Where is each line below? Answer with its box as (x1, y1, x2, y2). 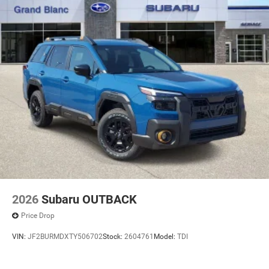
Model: (154, 232, 177, 241)
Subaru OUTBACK (41, 192, 137, 207)
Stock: (103, 232, 124, 241)
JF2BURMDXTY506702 (28, 232, 103, 241)
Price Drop (21, 211, 55, 220)
